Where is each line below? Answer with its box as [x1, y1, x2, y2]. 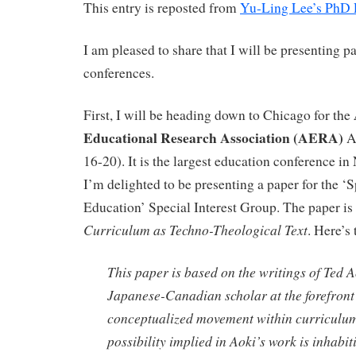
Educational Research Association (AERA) [83, 126, 343, 148]
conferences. [83, 63, 154, 82]
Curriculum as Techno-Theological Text [83, 219, 308, 239]
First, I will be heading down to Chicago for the [83, 105, 354, 124]
